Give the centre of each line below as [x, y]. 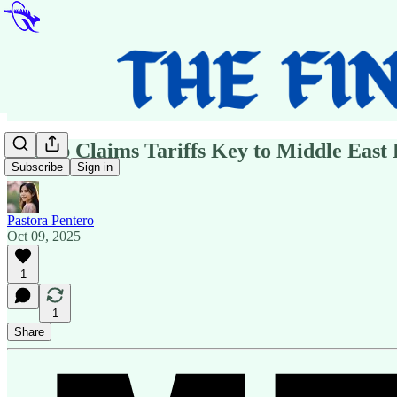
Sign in [95, 167]
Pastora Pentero [51, 220]
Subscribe [37, 167]
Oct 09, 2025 [44, 236]
